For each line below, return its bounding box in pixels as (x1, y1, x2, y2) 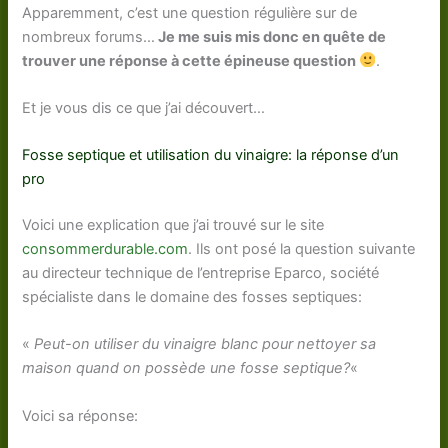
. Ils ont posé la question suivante (188, 240, 416, 259)
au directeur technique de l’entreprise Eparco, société (22, 264, 380, 283)
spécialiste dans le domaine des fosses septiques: (22, 288, 363, 307)
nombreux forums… (22, 27, 156, 46)
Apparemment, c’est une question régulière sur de (22, 3, 358, 22)
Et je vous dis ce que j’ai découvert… (22, 98, 266, 117)
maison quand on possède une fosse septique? (22, 359, 351, 378)
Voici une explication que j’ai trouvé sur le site (22, 216, 325, 235)
